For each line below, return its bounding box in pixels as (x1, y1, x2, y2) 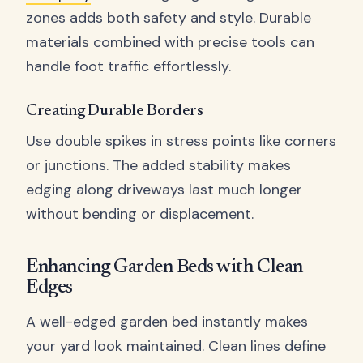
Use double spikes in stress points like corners (26, 131, 336, 152)
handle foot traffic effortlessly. (26, 57, 231, 77)
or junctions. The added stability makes (26, 156, 291, 176)
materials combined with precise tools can (26, 32, 314, 53)
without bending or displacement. (26, 204, 254, 224)
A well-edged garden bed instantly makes (26, 312, 308, 332)
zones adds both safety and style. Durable (26, 8, 311, 28)
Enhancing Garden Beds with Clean (26, 257, 303, 277)
